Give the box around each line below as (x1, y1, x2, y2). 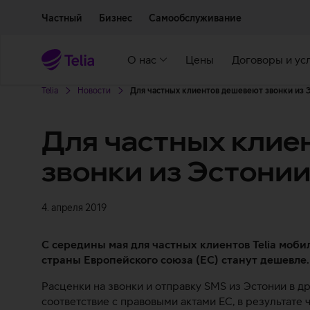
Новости (77, 86, 111, 95)
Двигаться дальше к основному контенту (41, 4, 203, 14)
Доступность (203, 4, 253, 14)
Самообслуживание (149, 12, 241, 24)
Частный (42, 12, 82, 24)
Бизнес (99, 12, 132, 24)
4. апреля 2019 (42, 202, 107, 213)
